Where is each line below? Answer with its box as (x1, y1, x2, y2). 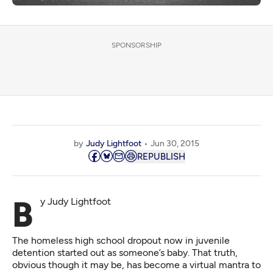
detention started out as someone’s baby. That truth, (12, 247, 238, 259)
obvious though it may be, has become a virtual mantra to (12, 259, 261, 271)
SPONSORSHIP (112, 41, 161, 50)
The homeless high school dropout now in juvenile (12, 235, 230, 247)
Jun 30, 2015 (151, 138, 199, 149)
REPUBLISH (136, 151, 185, 163)
